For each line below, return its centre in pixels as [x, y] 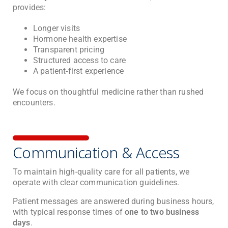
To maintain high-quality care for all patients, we [101, 172]
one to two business [162, 212]
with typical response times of [69, 212]
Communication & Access [96, 153]
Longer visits [57, 28]
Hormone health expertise [80, 39]
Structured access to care [80, 60]
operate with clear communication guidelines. [96, 182]
